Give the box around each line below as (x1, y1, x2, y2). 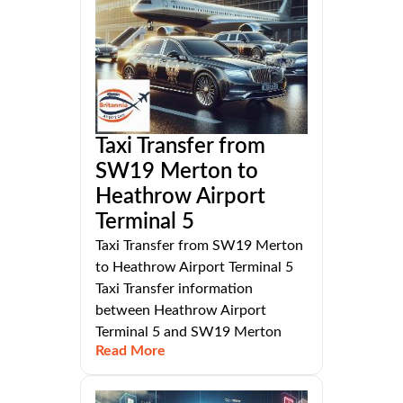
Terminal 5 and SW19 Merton (95, 325, 282, 340)
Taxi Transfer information (95, 282, 253, 297)
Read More (95, 344, 166, 359)
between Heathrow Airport (95, 303, 266, 318)
